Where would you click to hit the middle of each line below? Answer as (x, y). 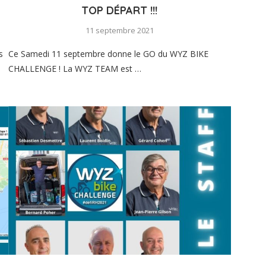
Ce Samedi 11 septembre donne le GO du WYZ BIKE (108, 53)
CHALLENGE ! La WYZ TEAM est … (75, 68)
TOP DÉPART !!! (120, 10)
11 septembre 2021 (119, 30)
